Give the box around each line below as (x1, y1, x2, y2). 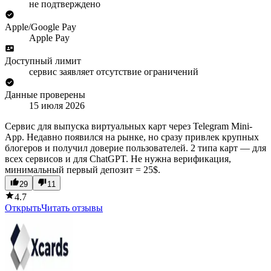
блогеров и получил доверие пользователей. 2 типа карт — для (5, 142, 266, 153)
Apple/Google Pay (5, 21, 76, 32)
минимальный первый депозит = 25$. (5, 164, 160, 175)
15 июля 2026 (29, 100, 85, 111)
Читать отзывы (41, 202, 103, 213)
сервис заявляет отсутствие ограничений (29, 66, 198, 77)
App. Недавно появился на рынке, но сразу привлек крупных (5, 131, 259, 142)
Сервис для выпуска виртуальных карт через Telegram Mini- (5, 120, 252, 131)
